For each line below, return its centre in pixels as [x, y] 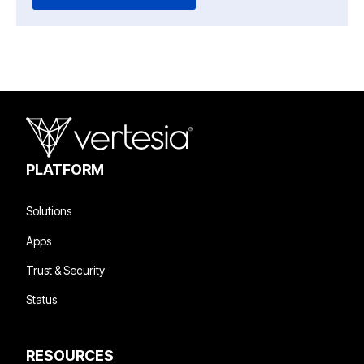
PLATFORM [65, 170]
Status [41, 300]
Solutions [49, 211]
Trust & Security [65, 270]
